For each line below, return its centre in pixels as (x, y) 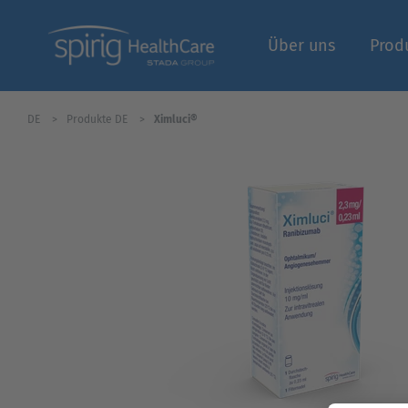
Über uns (301, 46)
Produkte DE (98, 119)
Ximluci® (176, 119)
